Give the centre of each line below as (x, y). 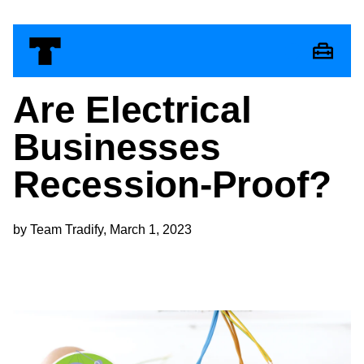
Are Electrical (132, 110)
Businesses (117, 147)
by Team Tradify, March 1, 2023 (102, 230)
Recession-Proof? (172, 184)
